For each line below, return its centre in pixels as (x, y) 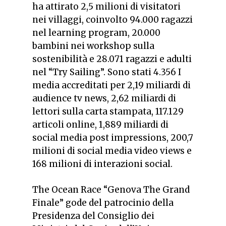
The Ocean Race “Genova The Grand (111, 190)
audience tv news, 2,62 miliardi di (104, 98)
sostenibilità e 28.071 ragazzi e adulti (112, 59)
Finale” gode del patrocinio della (103, 203)
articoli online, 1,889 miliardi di (100, 124)
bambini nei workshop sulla (93, 46)
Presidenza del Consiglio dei (93, 216)
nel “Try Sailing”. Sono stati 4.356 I (107, 72)
